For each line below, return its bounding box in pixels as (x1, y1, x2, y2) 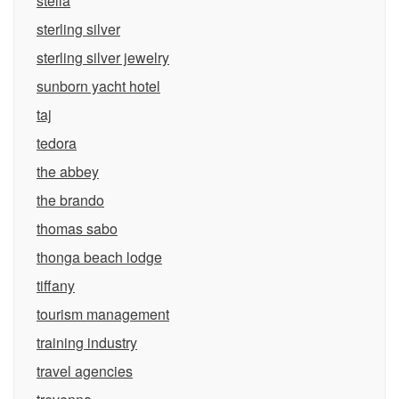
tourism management (37, 304, 169, 324)
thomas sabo (37, 218, 118, 239)
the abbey (37, 161, 99, 182)
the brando (37, 190, 104, 210)
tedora (37, 133, 77, 153)
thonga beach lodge (37, 247, 162, 267)
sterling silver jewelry (37, 47, 169, 68)
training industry (37, 332, 137, 353)
